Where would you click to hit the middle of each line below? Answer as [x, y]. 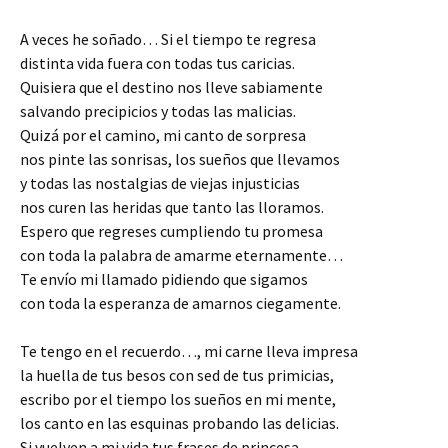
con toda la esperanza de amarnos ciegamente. [180, 303]
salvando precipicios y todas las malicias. [158, 111]
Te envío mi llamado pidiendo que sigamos [164, 279]
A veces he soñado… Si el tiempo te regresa [168, 39]
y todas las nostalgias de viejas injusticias [160, 183]
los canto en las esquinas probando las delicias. [179, 423]
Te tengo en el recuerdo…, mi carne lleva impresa [189, 351]
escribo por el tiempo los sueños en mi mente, [178, 399]
